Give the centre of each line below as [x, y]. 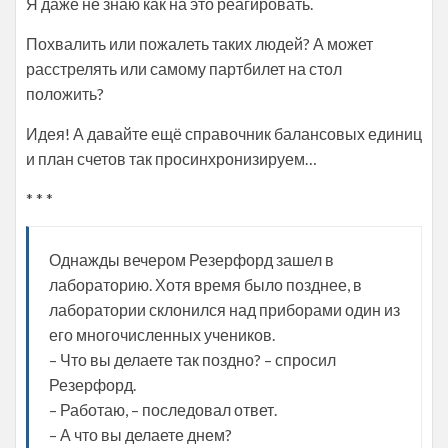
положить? [65, 93]
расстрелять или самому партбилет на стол [184, 68]
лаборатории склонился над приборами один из [224, 309]
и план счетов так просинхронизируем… [171, 158]
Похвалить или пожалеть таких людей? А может [199, 43]
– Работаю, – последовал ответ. [163, 409]
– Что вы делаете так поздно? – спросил [192, 359]
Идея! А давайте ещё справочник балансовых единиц [224, 133]
